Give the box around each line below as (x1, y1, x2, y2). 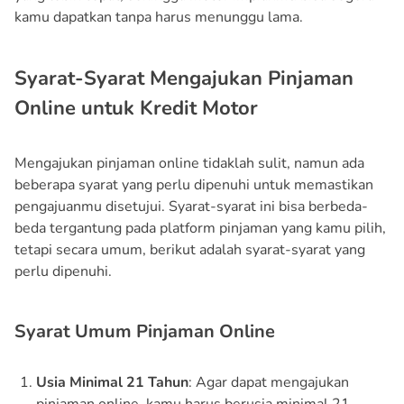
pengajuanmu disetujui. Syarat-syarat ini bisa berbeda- (14, 196, 368, 216)
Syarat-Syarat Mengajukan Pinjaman (14, 64, 353, 92)
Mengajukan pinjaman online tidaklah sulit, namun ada (14, 152, 364, 173)
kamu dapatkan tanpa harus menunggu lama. (14, 6, 303, 27)
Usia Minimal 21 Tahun (36, 372, 188, 392)
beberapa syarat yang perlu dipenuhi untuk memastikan (14, 174, 373, 195)
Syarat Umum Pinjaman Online (14, 318, 275, 344)
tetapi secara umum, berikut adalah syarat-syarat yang (14, 239, 365, 260)
